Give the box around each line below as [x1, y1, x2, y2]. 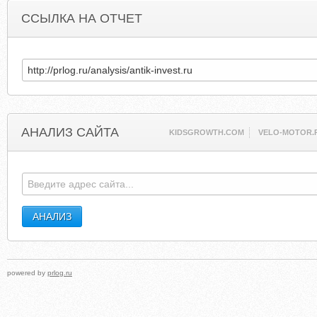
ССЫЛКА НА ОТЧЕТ [21, 11, 142, 25]
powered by [7, 269, 47, 277]
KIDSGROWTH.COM [169, 128, 245, 137]
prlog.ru [47, 269, 72, 277]
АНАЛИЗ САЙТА [21, 125, 119, 139]
